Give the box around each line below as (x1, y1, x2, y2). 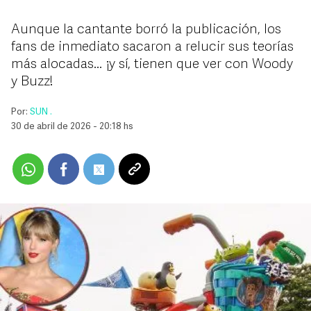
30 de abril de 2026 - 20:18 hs (11, 122, 133, 131)
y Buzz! (11, 75, 53, 89)
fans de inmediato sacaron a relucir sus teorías (11, 40, 294, 54)
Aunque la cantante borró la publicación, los (11, 23, 281, 37)
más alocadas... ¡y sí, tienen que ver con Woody (11, 58, 293, 72)
